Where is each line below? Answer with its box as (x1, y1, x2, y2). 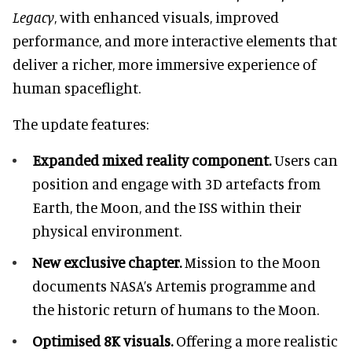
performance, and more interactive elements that (13, 31, 337, 49)
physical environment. (32, 221, 181, 240)
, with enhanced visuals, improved (54, 7, 279, 26)
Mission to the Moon (181, 252, 321, 271)
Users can (271, 150, 338, 169)
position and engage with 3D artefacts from (32, 174, 321, 192)
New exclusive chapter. (32, 252, 181, 271)
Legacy (13, 7, 54, 26)
